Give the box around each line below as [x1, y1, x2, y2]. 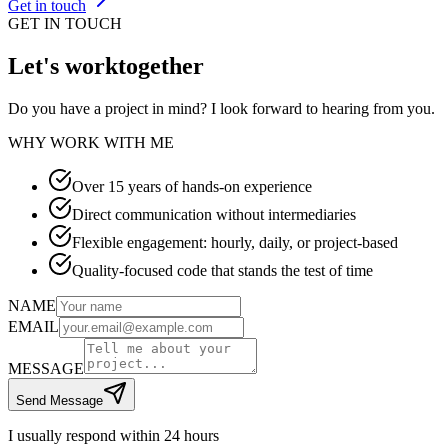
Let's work [8, 52, 118, 79]
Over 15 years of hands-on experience [72, 177, 312, 195]
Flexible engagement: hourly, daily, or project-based [72, 233, 398, 251]
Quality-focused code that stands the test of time [72, 261, 373, 279]
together [118, 52, 204, 79]
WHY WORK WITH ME [8, 133, 174, 151]
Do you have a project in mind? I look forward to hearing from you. [8, 99, 435, 117]
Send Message [16, 392, 103, 408]
